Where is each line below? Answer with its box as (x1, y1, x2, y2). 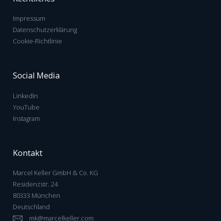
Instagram (13, 113, 40, 123)
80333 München (13, 191, 60, 200)
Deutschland (13, 202, 50, 212)
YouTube (13, 102, 39, 111)
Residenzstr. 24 (13, 180, 58, 189)
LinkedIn (13, 91, 38, 100)
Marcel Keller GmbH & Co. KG (13, 168, 98, 178)
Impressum (13, 13, 45, 23)
